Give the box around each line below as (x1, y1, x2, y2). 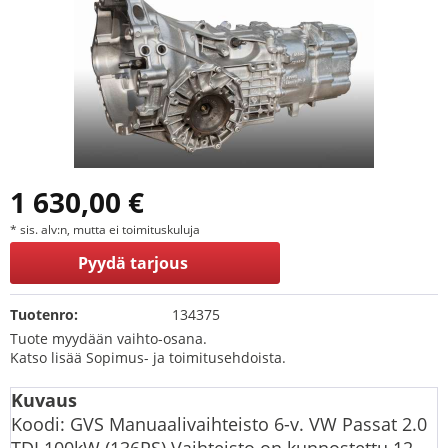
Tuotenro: (10, 305, 78, 324)
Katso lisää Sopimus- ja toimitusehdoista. (10, 348, 286, 367)
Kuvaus (11, 388, 77, 412)
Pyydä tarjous (77, 252, 188, 274)
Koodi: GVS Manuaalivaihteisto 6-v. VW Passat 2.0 (11, 412, 427, 436)
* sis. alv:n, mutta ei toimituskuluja (10, 221, 200, 238)
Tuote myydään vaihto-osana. (10, 329, 207, 348)
